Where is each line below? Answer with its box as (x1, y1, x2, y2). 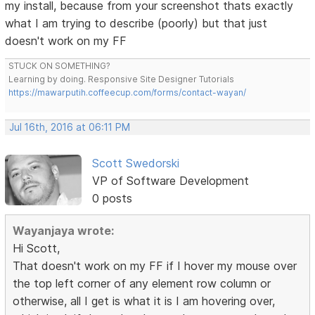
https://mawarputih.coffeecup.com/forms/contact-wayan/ (8, 86, 247, 98)
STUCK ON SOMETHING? (8, 60, 111, 71)
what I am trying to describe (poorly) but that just (5, 15, 268, 30)
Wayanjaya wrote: (13, 223, 115, 238)
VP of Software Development (91, 173, 249, 188)
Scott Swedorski (91, 155, 179, 170)
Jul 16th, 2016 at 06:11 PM (9, 121, 131, 133)
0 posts (91, 191, 132, 205)
